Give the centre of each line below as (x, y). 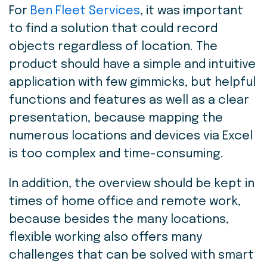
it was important (193, 11)
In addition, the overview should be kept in (132, 184)
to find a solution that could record (113, 29)
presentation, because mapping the (116, 119)
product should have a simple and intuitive (132, 65)
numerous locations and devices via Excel (131, 136)
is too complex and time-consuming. (116, 154)
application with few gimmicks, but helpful (132, 83)
